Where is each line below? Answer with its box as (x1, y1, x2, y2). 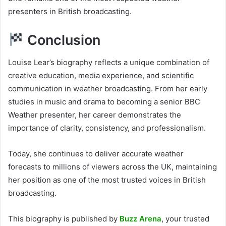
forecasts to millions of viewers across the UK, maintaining (8, 162, 217, 172)
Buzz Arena (120, 214, 161, 224)
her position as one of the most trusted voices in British (8, 175, 206, 185)
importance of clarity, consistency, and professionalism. (8, 123, 206, 133)
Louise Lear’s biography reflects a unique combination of (8, 58, 209, 68)
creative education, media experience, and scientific (8, 71, 194, 81)
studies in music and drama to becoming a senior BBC (8, 97, 200, 107)
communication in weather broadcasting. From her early (8, 84, 207, 94)
